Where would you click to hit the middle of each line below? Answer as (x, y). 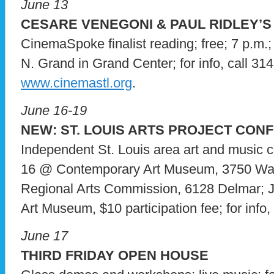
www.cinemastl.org (76, 83)
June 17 (44, 235)
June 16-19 (54, 110)
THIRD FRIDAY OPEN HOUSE (115, 255)
